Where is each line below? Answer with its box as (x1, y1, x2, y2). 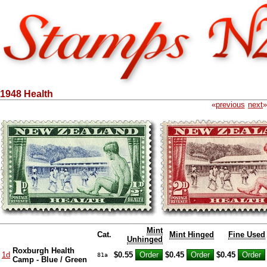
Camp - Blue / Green (13, 254, 87, 264)
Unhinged (127, 234, 163, 244)
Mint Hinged (169, 229, 214, 239)
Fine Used (228, 229, 265, 239)
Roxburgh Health (13, 246, 74, 255)
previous (215, 100, 245, 109)
